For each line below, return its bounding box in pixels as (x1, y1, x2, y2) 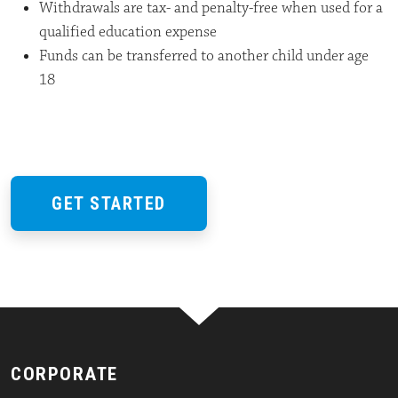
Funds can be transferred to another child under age (39, 45, 369, 66)
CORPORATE (11, 362, 118, 385)
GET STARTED (52, 192, 166, 214)
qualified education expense (39, 21, 217, 42)
